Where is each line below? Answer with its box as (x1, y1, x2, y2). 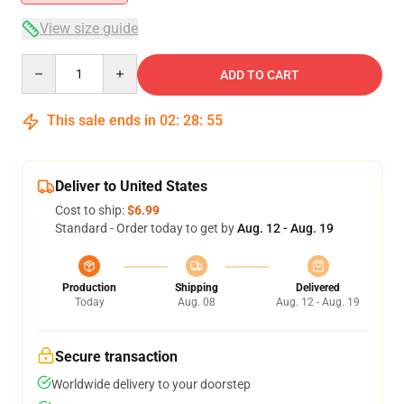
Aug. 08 (177, 296, 216, 308)
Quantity (21, 55, 70, 69)
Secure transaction (55, 348, 178, 365)
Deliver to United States (55, 178, 207, 195)
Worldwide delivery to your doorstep (51, 377, 251, 391)
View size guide (40, 20, 138, 37)
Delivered (296, 281, 340, 294)
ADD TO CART (220, 68, 299, 82)
